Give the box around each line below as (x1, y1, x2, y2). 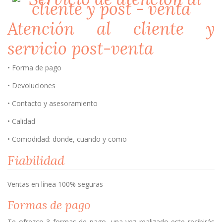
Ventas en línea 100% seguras (7, 179, 103, 189)
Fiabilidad (7, 152, 64, 168)
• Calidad (7, 116, 35, 126)
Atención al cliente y (7, 18, 215, 40)
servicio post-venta (7, 38, 154, 59)
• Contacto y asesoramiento (7, 98, 98, 108)
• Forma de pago (7, 62, 61, 72)
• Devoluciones (7, 80, 55, 90)
